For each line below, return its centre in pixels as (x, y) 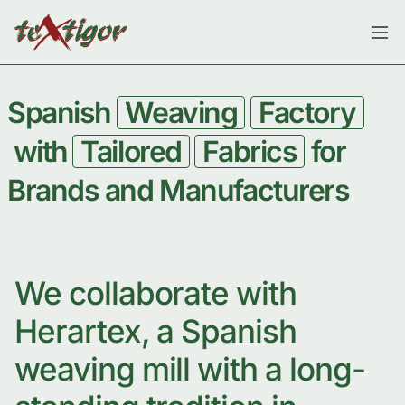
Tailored (131, 151)
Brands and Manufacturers (179, 190)
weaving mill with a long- (190, 369)
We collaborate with (156, 293)
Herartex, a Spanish (156, 331)
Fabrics (250, 151)
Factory (307, 113)
